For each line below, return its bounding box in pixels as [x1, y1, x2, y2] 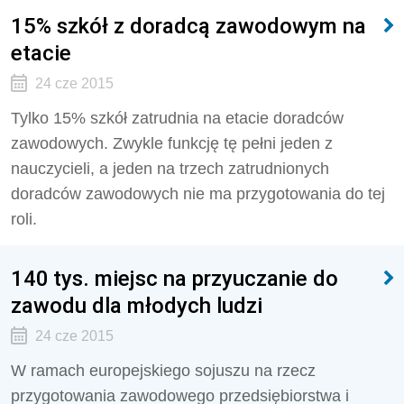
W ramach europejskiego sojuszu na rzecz [11, 362, 316, 380]
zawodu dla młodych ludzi [11, 292, 262, 318]
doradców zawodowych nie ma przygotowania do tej [11, 185, 385, 203]
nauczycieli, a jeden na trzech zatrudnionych [11, 160, 329, 178]
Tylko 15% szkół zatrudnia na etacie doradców [11, 109, 344, 127]
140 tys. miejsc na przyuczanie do [11, 265, 338, 291]
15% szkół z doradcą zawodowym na [11, 13, 366, 39]
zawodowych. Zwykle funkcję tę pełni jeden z [11, 134, 333, 152]
